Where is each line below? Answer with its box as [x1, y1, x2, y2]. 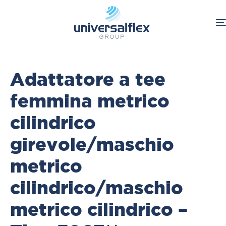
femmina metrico [10, 90, 169, 111]
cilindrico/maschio [10, 177, 183, 198]
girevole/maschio [10, 134, 174, 154]
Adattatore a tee [10, 69, 165, 89]
